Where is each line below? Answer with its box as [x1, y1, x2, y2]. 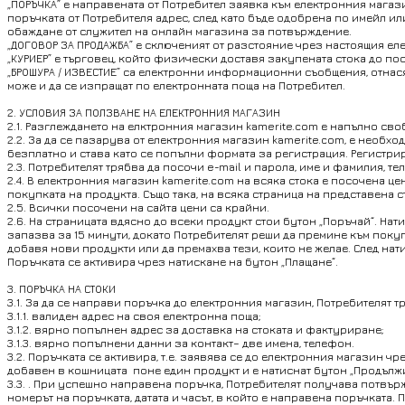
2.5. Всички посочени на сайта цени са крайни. [7, 201, 269, 215]
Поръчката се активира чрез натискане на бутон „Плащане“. [7, 255, 338, 269]
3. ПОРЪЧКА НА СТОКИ [7, 282, 116, 297]
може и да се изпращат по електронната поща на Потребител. [7, 79, 345, 93]
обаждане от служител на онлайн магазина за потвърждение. [7, 24, 352, 39]
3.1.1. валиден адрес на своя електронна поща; [7, 309, 260, 324]
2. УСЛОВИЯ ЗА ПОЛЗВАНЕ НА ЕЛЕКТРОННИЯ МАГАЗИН [7, 106, 280, 120]
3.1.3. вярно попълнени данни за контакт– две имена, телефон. [7, 336, 354, 351]
